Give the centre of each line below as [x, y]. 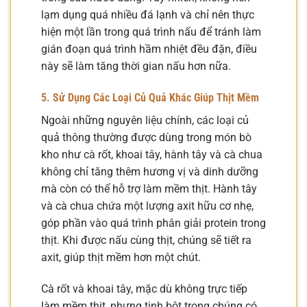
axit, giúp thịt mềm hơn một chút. [121, 258]
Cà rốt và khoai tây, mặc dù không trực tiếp [144, 289]
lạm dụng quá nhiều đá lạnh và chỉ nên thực [148, 15]
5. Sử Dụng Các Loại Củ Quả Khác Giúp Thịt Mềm [150, 98]
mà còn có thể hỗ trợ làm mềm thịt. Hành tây [149, 189]
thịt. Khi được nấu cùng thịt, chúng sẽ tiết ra [146, 241]
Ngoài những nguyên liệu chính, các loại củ [145, 121]
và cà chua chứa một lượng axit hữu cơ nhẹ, [147, 206]
